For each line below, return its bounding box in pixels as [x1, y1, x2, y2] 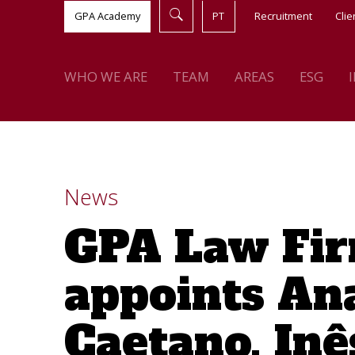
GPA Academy [74, 9, 140, 23]
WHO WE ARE [63, 67, 147, 86]
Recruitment [254, 9, 312, 23]
